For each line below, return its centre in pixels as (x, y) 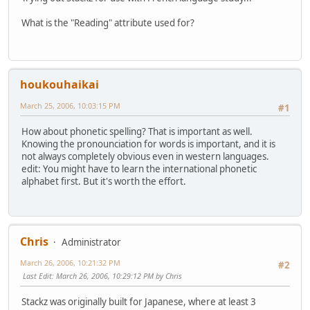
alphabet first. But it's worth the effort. (104, 181)
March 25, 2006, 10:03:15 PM (70, 105)
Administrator (91, 243)
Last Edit (37, 276)
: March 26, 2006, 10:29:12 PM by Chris (117, 276)
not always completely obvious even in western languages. (145, 156)
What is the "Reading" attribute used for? (109, 22)
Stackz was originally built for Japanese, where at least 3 (139, 302)
